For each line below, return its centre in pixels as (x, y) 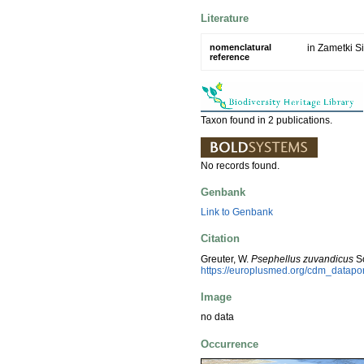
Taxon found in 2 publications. (266, 120)
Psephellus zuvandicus (302, 259)
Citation (220, 239)
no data (217, 317)
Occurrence (230, 344)
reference (230, 56)
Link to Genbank (237, 212)
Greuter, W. (226, 259)
